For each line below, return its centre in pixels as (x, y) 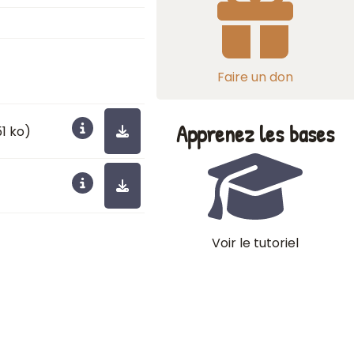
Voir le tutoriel (255, 243)
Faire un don (255, 77)
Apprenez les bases (255, 134)
